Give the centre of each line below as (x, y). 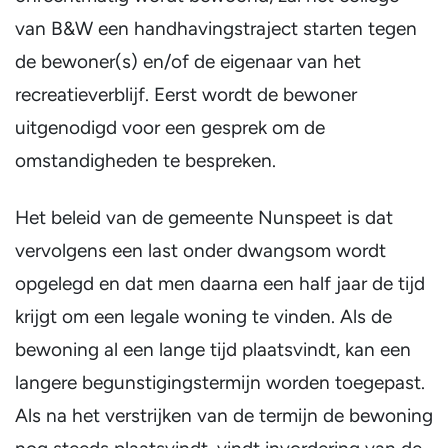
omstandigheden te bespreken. (145, 160)
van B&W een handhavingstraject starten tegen (216, 28)
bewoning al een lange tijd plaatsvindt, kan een (213, 349)
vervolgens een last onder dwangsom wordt (200, 250)
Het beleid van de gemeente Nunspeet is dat (204, 217)
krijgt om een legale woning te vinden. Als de (203, 316)
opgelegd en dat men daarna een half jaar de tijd (220, 283)
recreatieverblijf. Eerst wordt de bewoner (186, 94)
